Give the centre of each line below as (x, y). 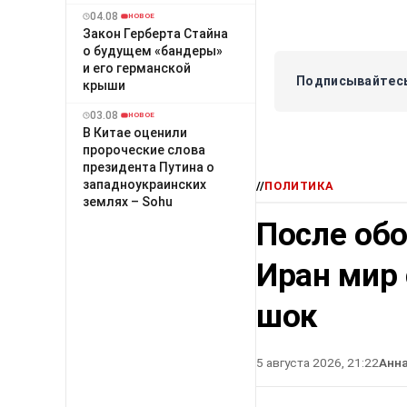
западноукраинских (144, 184)
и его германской (137, 68)
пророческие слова (144, 149)
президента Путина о (149, 167)
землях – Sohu (128, 201)
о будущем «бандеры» (153, 50)
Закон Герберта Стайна (155, 33)
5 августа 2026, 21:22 (318, 362)
